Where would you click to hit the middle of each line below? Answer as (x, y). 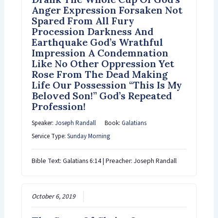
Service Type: (49, 136)
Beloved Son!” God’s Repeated (101, 96)
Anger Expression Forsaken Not (107, 10)
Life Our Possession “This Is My (107, 85)
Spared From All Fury (83, 21)
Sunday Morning (88, 136)
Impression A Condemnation (100, 53)
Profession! (58, 107)
